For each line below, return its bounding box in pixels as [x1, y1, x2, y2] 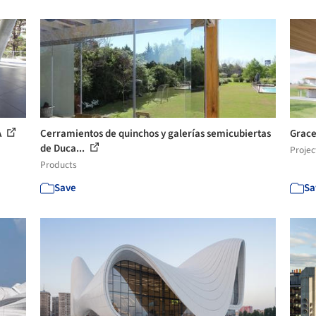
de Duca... [40, 141, 87, 156]
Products [40, 158, 78, 171]
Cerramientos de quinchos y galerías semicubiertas [40, 126, 272, 141]
